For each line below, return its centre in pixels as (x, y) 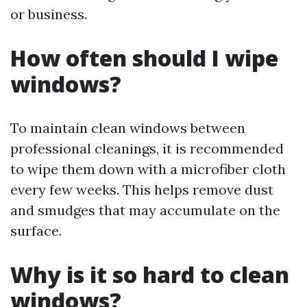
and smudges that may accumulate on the (145, 210)
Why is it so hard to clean (150, 274)
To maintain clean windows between (128, 128)
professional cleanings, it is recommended (147, 148)
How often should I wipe (144, 58)
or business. (49, 14)
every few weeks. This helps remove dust (142, 189)
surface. (36, 231)
